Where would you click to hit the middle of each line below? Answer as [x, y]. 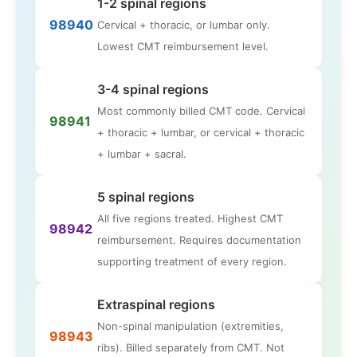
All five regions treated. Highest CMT [190, 218]
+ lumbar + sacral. [142, 153]
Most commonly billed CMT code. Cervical [201, 110]
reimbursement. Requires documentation [199, 239]
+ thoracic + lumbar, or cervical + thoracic [201, 132]
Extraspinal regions [156, 304]
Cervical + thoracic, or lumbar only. [184, 24]
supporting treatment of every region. [192, 261]
